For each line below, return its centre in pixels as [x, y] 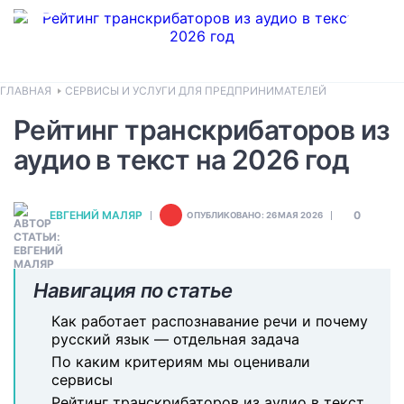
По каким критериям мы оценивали [181, 362]
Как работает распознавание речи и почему [210, 321]
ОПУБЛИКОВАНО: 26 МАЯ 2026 [255, 215]
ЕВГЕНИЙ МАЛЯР [96, 215]
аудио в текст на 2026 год [181, 160]
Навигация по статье [133, 290]
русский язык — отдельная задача [175, 339]
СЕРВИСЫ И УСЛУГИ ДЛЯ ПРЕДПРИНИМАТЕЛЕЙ [196, 91]
